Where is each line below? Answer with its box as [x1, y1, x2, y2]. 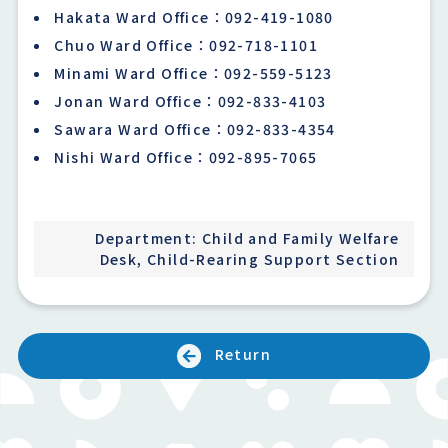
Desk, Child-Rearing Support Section [99, 249, 400, 270]
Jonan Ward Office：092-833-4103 [54, 90, 327, 111]
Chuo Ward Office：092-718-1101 [54, 34, 319, 55]
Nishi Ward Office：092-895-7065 [54, 146, 318, 167]
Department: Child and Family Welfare [95, 228, 400, 249]
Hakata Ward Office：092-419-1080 [54, 6, 334, 27]
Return [214, 344, 272, 365]
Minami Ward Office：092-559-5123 [54, 62, 333, 83]
